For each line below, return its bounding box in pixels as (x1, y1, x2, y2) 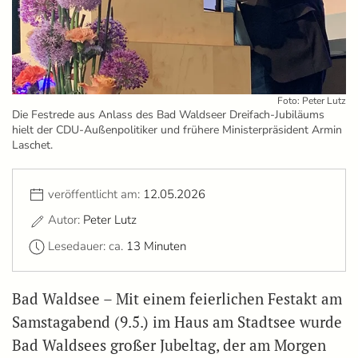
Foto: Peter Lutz (277, 94, 346, 108)
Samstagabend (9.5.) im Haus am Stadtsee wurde (12, 312, 342, 332)
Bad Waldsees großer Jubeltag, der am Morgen (12, 336, 326, 356)
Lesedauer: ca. (48, 237, 126, 254)
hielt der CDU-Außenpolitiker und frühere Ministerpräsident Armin (12, 122, 342, 138)
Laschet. (12, 137, 53, 153)
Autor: (48, 212, 83, 229)
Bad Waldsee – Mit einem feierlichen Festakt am (12, 289, 342, 309)
